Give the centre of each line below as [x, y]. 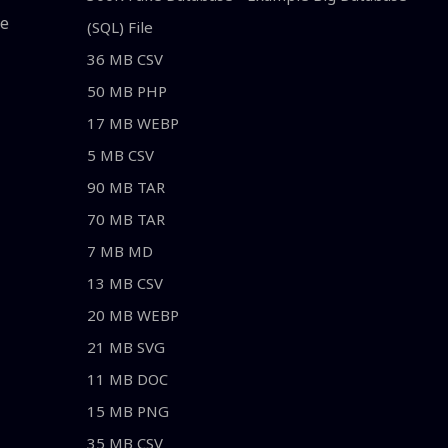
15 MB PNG [128, 411]
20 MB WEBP [133, 315]
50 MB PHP [127, 91]
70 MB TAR [126, 219]
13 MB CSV [125, 283]
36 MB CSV [125, 59]
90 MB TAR [126, 187]
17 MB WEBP [133, 123]
